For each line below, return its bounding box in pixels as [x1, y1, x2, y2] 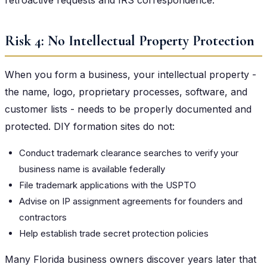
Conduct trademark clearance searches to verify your [19, 147, 238, 159]
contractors [19, 211, 67, 223]
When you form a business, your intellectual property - [5, 68, 256, 80]
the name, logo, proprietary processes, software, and [5, 85, 247, 98]
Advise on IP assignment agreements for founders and [19, 195, 243, 207]
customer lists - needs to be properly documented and [5, 103, 252, 115]
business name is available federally [19, 163, 165, 175]
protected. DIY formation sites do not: [5, 120, 175, 132]
